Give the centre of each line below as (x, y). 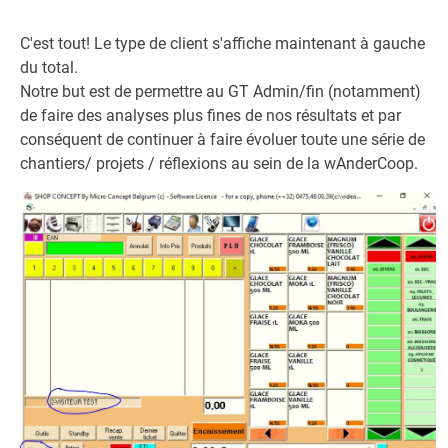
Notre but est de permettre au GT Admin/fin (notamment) (220, 91)
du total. (49, 67)
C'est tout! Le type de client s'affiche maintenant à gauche (222, 43)
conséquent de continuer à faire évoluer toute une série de (222, 139)
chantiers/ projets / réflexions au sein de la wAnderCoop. (219, 163)
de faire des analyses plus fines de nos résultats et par (210, 115)
